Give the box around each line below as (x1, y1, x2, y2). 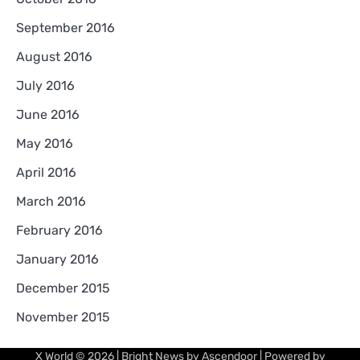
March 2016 (16, 193, 86, 209)
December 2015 (16, 280, 110, 296)
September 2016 (16, 19, 115, 35)
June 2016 (16, 106, 80, 122)
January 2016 (16, 251, 99, 267)
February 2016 (16, 222, 103, 238)
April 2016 (16, 164, 76, 180)
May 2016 (16, 135, 73, 151)
